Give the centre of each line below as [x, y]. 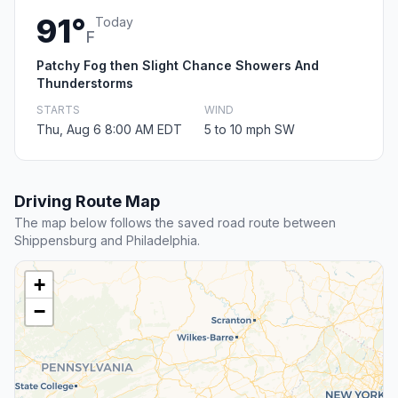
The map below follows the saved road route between [175, 223]
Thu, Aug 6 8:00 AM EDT [109, 130]
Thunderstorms [85, 84]
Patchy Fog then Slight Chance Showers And [178, 66]
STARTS [58, 110]
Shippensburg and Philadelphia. [107, 241]
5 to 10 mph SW [250, 130]
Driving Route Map [87, 202]
